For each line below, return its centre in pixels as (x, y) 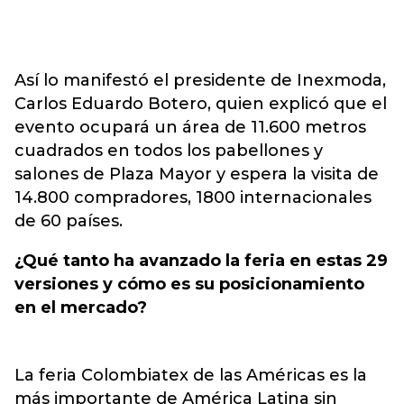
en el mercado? (81, 308)
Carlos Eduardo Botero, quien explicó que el (201, 104)
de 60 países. (69, 221)
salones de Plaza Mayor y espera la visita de (197, 174)
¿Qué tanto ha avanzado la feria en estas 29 (201, 261)
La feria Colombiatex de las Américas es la (191, 375)
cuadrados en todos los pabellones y (169, 151)
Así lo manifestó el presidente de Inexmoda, (200, 80)
